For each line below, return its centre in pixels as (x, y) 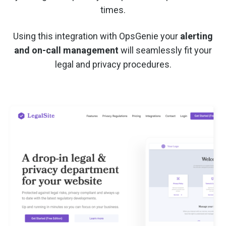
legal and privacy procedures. (113, 64)
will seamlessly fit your (165, 50)
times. (113, 10)
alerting (196, 36)
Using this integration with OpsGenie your (97, 36)
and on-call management (66, 50)
